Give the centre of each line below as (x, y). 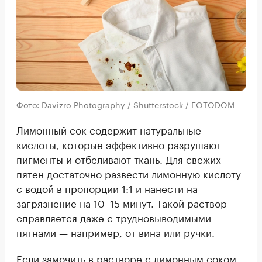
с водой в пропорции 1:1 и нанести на (107, 187)
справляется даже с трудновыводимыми (114, 217)
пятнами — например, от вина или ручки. (116, 231)
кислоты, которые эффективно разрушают (119, 144)
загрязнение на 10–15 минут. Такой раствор (122, 202)
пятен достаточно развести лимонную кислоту (129, 173)
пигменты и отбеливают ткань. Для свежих (119, 158)
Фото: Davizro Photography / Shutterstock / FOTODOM (125, 104)
